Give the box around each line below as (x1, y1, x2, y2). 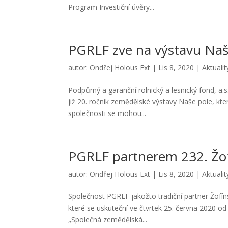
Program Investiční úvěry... (68, 2, 155, 12)
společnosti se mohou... (68, 108, 147, 118)
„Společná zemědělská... (68, 215, 148, 224)
